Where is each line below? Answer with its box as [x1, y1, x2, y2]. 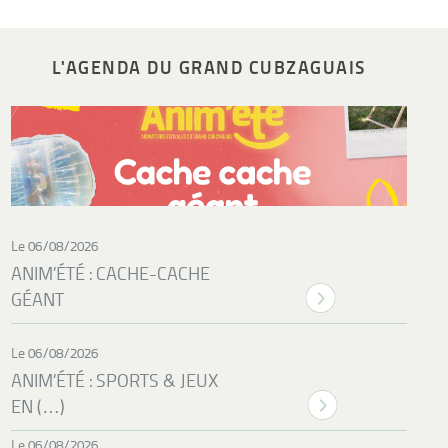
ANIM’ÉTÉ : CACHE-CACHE [11, 263, 211, 286]
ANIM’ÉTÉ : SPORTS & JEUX [11, 370, 219, 393]
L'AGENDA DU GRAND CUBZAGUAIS [51, 55, 367, 79]
